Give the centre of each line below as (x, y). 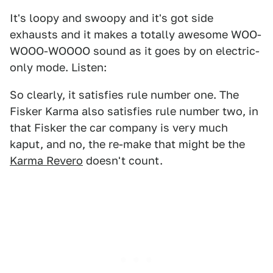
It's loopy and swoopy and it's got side (112, 18)
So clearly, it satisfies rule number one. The (124, 95)
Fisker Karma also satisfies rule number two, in (134, 111)
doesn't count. (123, 161)
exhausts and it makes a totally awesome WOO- (136, 34)
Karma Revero (46, 161)
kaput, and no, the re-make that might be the (127, 144)
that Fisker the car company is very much (119, 128)
